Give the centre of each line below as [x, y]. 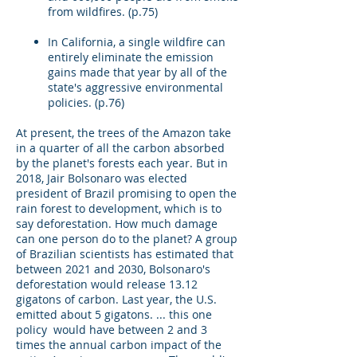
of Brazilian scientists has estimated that [125, 254]
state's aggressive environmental [135, 87]
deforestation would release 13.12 [107, 284]
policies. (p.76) [88, 102]
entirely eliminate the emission [131, 57]
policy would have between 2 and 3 [112, 330]
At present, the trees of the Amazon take [124, 133]
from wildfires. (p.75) [103, 12]
